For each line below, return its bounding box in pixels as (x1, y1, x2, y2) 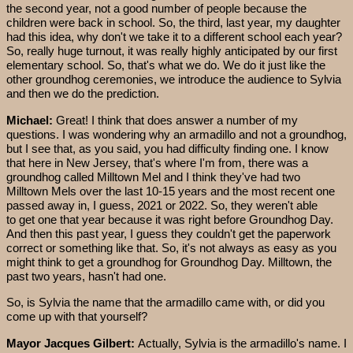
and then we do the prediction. (6, 87, 159, 101)
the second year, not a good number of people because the (6, 2, 307, 16)
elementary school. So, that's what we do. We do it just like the (6, 58, 325, 72)
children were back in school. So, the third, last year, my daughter (6, 16, 340, 30)
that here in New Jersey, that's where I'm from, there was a (6, 155, 308, 169)
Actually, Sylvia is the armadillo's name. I (138, 336, 347, 350)
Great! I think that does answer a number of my (56, 113, 298, 127)
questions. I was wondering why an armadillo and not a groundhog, (6, 127, 347, 141)
